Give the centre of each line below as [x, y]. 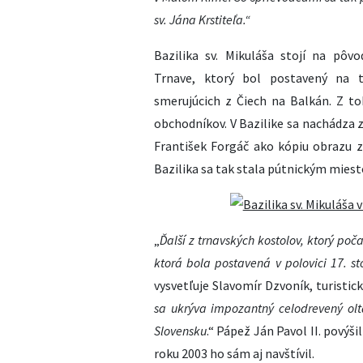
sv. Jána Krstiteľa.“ [202, 19]
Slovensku [180, 331]
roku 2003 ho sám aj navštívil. [234, 353]
